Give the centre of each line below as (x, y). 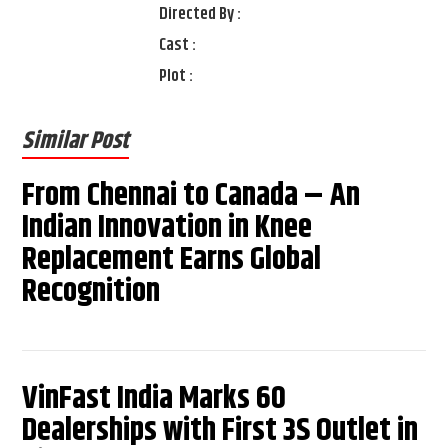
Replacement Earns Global (172, 260)
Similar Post (76, 141)
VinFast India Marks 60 (154, 399)
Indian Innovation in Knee (167, 228)
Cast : (178, 45)
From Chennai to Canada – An (191, 196)
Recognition (91, 292)
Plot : (176, 76)
